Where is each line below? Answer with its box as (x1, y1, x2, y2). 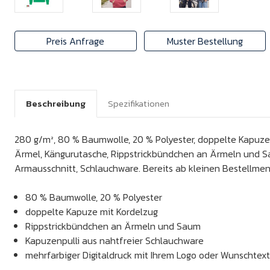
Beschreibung (26, 96, 86, 110)
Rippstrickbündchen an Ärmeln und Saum (25, 219, 201, 233)
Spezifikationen (108, 96, 169, 110)
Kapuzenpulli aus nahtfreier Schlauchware (25, 233, 204, 248)
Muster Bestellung (167, 34, 243, 48)
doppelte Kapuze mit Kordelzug (25, 204, 159, 219)
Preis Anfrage (46, 34, 105, 48)
